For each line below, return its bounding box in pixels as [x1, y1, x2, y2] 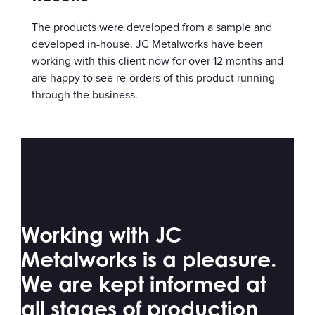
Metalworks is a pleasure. [21, 246, 276, 273]
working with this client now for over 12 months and [32, 53, 283, 69]
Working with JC [21, 221, 181, 248]
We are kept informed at [21, 271, 266, 297]
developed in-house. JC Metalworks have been [32, 36, 263, 52]
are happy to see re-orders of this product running [32, 70, 275, 86]
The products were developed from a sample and [32, 19, 272, 35]
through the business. [32, 86, 138, 103]
